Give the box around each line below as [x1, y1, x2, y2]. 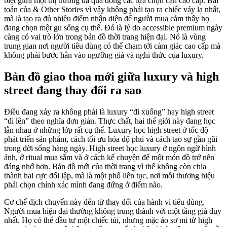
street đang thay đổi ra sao [4, 83, 141, 97]
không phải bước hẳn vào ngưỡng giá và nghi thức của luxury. [4, 50, 204, 59]
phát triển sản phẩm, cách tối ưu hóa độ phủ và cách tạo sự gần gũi [4, 134, 217, 143]
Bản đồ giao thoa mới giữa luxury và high [4, 69, 219, 83]
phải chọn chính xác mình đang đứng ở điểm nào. [4, 180, 163, 189]
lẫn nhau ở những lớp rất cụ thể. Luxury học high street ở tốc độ [4, 125, 208, 134]
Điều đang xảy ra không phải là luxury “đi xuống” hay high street [4, 107, 214, 116]
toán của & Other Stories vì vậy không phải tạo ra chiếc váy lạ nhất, [4, 5, 220, 14]
